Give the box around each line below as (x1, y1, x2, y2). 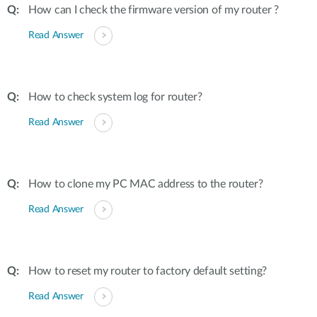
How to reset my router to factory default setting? (28, 265, 267, 277)
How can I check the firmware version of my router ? (28, 4, 279, 16)
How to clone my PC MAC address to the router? (28, 178, 263, 190)
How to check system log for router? (28, 91, 202, 103)
